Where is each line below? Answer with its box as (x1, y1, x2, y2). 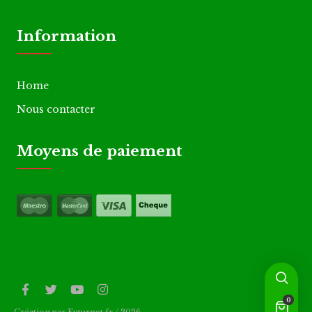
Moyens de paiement (17, 142, 183, 160)
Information (17, 27, 117, 45)
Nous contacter (17, 103, 96, 116)
